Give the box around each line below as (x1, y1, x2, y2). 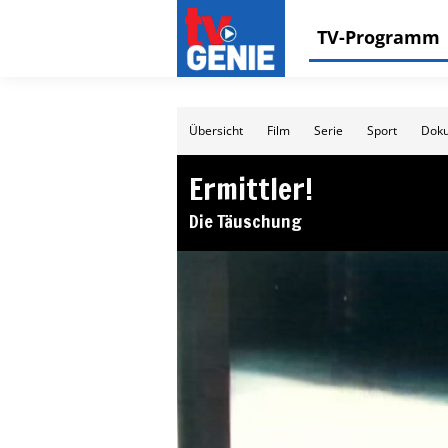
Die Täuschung (189, 208, 302, 234)
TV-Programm (317, 24, 440, 49)
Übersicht (189, 122, 243, 139)
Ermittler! (189, 167, 313, 210)
